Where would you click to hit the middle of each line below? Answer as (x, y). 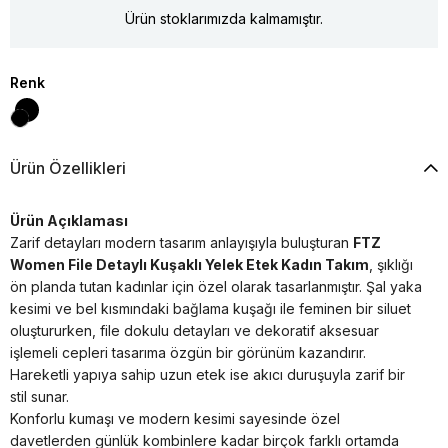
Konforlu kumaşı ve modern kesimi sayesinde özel (175, 418)
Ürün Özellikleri (68, 167)
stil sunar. (39, 396)
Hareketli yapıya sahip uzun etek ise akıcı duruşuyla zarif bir (207, 374)
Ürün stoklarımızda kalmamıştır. (224, 18)
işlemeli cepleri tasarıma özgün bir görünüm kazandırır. (188, 352)
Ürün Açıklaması (69, 220)
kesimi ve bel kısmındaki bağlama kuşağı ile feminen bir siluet (210, 308)
